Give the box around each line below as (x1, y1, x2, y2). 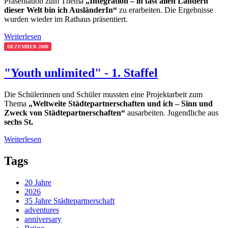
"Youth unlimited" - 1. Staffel (4, 66, 158, 79)
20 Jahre (24, 178, 51, 187)
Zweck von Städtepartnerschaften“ (4, 108, 125, 117)
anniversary (24, 214, 62, 223)
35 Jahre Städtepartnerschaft (24, 196, 115, 205)
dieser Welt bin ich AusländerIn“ (4, 6, 117, 15)
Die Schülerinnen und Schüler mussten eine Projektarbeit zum (4, 90, 203, 99)
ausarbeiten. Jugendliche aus (125, 108, 218, 117)
